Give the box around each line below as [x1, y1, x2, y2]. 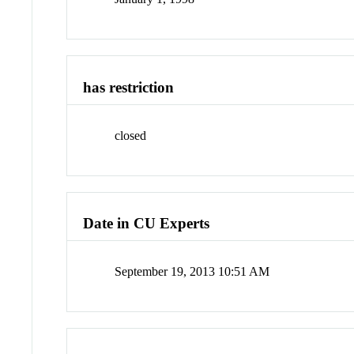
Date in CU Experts [83, 215, 210, 232]
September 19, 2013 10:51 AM [115, 265, 270, 279]
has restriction [83, 79, 175, 96]
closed [115, 128, 147, 142]
